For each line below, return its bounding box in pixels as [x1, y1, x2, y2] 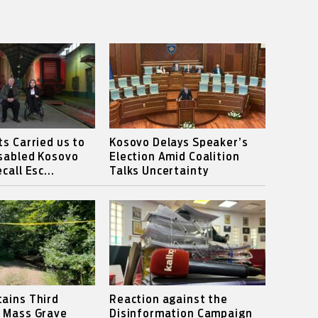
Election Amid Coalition [109, 151, 240, 163]
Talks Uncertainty [109, 165, 209, 177]
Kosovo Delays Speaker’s [109, 137, 248, 148]
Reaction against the [109, 294, 228, 305]
